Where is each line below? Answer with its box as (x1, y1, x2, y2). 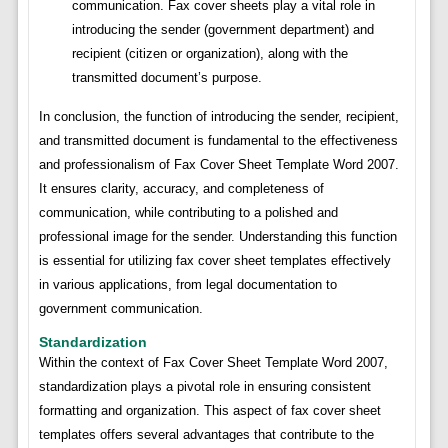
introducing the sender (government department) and (71, 22, 374, 38)
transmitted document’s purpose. (71, 70, 262, 86)
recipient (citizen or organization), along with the (71, 46, 348, 62)
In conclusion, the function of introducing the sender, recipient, (38, 109, 399, 125)
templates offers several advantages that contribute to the (38, 427, 374, 443)
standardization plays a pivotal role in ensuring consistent (38, 379, 371, 395)
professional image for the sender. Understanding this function (38, 229, 397, 245)
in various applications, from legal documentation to (38, 277, 337, 293)
